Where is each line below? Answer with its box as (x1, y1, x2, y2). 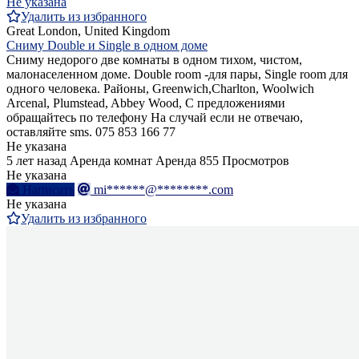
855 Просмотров (200, 153, 289, 167)
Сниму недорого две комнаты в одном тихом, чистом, (6, 52, 302, 67)
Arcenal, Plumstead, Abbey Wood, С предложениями (6, 95, 285, 110)
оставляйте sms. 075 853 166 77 (6, 124, 175, 139)
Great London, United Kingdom (6, 23, 170, 38)
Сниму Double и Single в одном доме (6, 38, 208, 52)
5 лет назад (6, 153, 67, 167)
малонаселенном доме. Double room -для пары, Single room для (6, 67, 348, 81)
